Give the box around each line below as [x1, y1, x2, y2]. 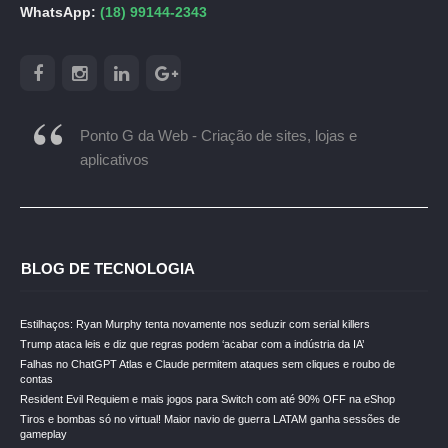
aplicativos [80, 151, 149, 168]
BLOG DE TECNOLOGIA [21, 260, 195, 277]
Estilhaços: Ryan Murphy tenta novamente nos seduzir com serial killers [20, 318, 370, 330]
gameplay [20, 428, 67, 440]
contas [20, 373, 53, 385]
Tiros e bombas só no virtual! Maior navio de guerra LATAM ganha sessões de [20, 413, 400, 425]
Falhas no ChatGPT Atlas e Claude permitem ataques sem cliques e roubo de [20, 358, 395, 370]
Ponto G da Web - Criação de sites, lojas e [80, 127, 357, 144]
